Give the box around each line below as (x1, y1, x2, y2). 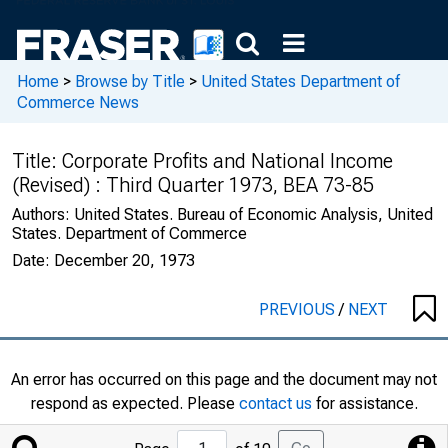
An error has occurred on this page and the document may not (11, 370, 437, 389)
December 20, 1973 (54, 251, 195, 270)
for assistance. (311, 394, 418, 413)
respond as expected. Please (30, 394, 239, 413)
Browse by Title (75, 71, 185, 91)
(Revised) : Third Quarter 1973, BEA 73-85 (12, 173, 374, 197)
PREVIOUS (259, 300, 339, 319)
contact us (238, 394, 312, 413)
